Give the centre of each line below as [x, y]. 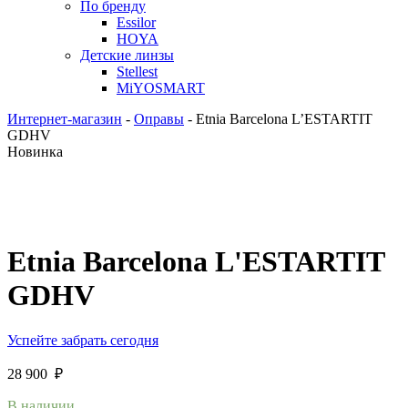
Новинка [35, 152]
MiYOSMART [161, 88]
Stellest [137, 71]
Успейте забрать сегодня [83, 340]
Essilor [136, 22]
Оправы [159, 119]
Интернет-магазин [65, 119]
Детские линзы [127, 55]
